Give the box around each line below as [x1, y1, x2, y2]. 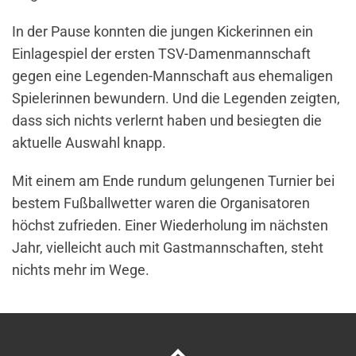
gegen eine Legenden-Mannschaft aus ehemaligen [12, 68, 333, 85]
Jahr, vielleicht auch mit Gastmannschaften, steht [12, 239, 323, 257]
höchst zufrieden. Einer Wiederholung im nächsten [12, 217, 328, 234]
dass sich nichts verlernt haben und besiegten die [12, 112, 322, 130]
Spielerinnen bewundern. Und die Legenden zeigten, [12, 90, 340, 107]
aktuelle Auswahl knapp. [12, 134, 166, 152]
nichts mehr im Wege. [12, 261, 149, 279]
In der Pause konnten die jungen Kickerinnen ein [12, 23, 313, 41]
